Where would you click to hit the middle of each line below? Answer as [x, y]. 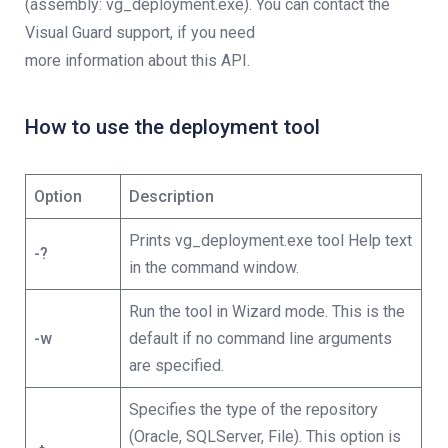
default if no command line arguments [260, 338]
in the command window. [214, 267]
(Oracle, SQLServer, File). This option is [265, 436]
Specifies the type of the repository [253, 409]
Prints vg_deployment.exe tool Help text [270, 240]
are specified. [176, 365]
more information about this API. [137, 60]
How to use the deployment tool [172, 127]
